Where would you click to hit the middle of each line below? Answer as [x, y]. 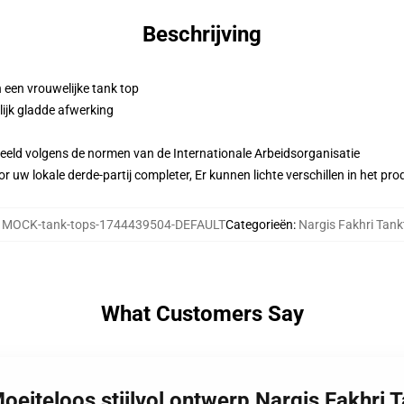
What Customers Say [202, 314]
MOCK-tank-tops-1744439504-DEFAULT [114, 225]
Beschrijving [202, 34]
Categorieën [259, 225]
